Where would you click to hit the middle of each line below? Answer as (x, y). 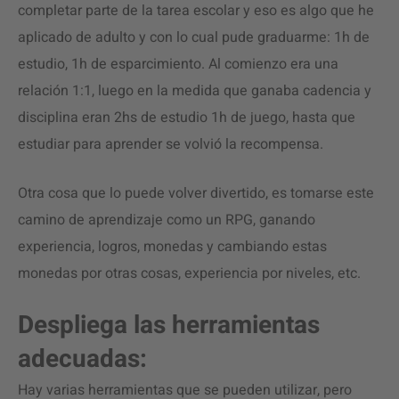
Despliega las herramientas (169, 326)
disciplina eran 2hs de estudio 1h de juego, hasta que (187, 118)
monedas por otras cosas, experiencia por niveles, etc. (189, 273)
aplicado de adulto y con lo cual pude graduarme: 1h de (194, 37)
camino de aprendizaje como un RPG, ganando (167, 220)
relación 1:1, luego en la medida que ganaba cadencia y (195, 91)
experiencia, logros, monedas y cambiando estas (172, 247)
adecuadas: (82, 359)
